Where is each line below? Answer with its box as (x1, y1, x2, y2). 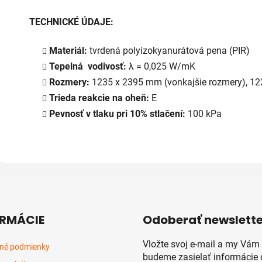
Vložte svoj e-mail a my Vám (143, 238, 260, 250)
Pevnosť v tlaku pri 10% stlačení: (49, 108, 188, 119)
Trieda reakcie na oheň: (49, 92, 151, 104)
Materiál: (49, 44, 89, 56)
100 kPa (188, 108, 222, 119)
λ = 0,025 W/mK (126, 60, 195, 72)
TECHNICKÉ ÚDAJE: (29, 16, 113, 27)
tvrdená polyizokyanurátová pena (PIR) (89, 44, 250, 56)
